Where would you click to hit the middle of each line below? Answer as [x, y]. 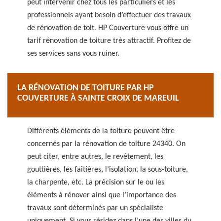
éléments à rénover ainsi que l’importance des [102, 195]
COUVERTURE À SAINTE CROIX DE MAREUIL [98, 98]
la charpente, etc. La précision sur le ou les [96, 183]
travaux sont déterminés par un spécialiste [95, 208]
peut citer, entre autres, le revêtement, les [95, 157]
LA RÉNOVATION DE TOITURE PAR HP [86, 88]
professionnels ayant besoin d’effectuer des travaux [109, 15]
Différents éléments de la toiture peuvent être [101, 131]
